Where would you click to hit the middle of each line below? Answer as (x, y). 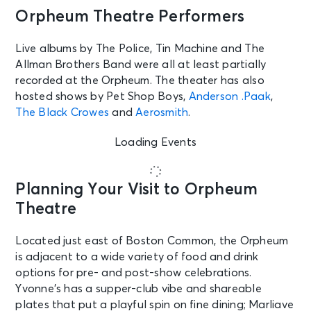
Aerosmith (162, 113)
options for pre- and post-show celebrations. (134, 273)
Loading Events (155, 143)
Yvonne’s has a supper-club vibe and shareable (138, 289)
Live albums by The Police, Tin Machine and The (140, 49)
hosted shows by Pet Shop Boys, (102, 97)
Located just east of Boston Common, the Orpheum (152, 241)
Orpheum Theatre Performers (130, 17)
